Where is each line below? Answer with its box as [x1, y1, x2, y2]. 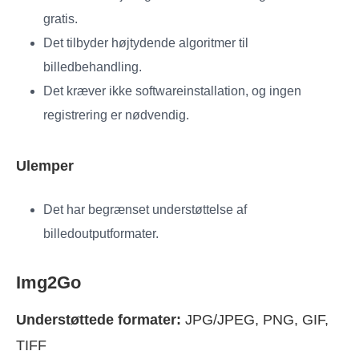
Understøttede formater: [16, 312, 181, 329]
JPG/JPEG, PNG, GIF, [181, 312, 329, 329]
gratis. [43, 12, 78, 26]
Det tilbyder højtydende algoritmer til [43, 36, 248, 50]
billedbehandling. [43, 60, 142, 75]
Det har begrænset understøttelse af [43, 203, 247, 217]
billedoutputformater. [43, 227, 159, 241]
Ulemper [16, 158, 74, 175]
